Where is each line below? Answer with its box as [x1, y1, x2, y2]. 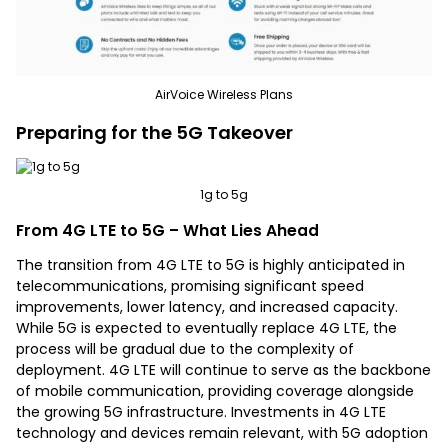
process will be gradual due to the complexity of [16, 338, 354, 359]
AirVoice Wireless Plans [155, 86, 293, 104]
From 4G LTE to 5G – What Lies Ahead [16, 219, 319, 241]
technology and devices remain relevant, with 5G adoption [16, 422, 428, 443]
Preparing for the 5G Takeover [16, 120, 293, 146]
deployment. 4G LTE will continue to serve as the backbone [16, 359, 431, 380]
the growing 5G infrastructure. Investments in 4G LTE [16, 401, 386, 422]
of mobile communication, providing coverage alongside [16, 380, 414, 401]
